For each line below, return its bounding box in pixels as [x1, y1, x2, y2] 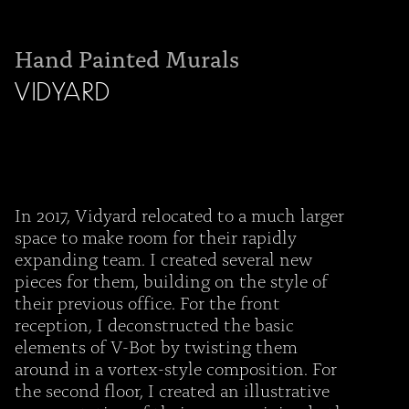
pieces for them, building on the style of [15, 267, 328, 292]
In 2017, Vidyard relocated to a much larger [15, 202, 344, 226]
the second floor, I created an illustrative [15, 377, 330, 402]
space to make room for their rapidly [15, 224, 297, 248]
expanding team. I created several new [15, 246, 312, 270]
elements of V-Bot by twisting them [15, 333, 298, 358]
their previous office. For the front [15, 289, 280, 314]
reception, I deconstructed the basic [15, 311, 294, 336]
